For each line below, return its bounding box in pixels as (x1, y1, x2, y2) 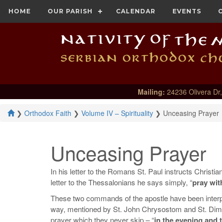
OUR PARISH (48, 7, 93, 15)
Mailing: (137, 87, 165, 97)
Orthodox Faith (24, 108, 71, 118)
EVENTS (172, 7, 201, 15)
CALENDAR (116, 7, 156, 15)
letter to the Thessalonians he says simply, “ (51, 177, 192, 188)
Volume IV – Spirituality (81, 108, 153, 118)
